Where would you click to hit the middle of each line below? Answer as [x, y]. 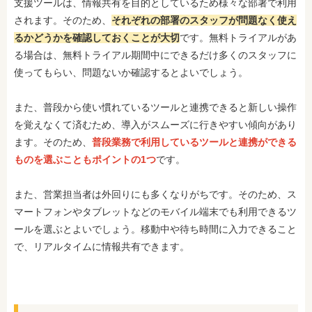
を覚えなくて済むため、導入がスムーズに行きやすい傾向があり [155, 125]
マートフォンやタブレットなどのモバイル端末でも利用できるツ [155, 212]
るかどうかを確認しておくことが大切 [97, 38]
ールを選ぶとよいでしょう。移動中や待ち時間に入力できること [155, 229]
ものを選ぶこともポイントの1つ [85, 159]
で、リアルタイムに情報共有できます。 [102, 247]
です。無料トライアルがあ [238, 38]
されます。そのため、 [63, 20]
